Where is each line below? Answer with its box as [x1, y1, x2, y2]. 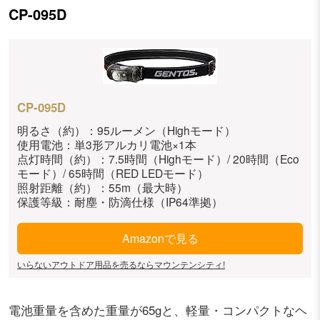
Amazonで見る [121, 230, 199, 247]
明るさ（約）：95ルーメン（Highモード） [17, 122, 236, 139]
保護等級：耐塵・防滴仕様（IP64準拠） [17, 194, 223, 210]
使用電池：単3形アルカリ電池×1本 [17, 136, 196, 153]
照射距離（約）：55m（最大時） [17, 179, 188, 196]
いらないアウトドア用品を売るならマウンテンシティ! [17, 258, 225, 271]
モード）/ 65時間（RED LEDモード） [17, 165, 209, 181]
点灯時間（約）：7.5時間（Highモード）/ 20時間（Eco [17, 151, 299, 167]
